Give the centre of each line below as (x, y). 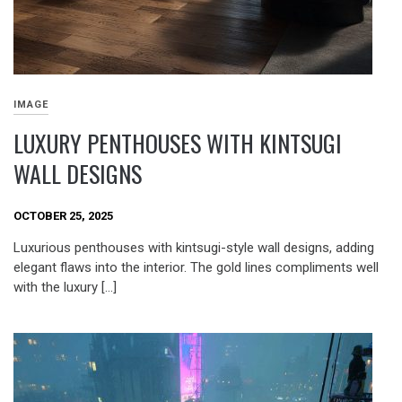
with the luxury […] (65, 288)
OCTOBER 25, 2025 (63, 215)
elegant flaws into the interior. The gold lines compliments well (196, 268)
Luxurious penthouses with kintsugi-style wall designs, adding (194, 248)
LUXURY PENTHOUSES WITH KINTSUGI (178, 143)
